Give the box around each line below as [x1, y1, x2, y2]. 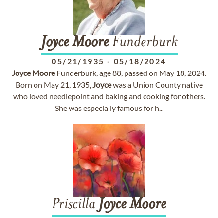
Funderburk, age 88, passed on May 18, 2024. [55, 68, 206, 77]
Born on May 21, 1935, [15, 80, 92, 89]
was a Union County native [111, 80, 203, 89]
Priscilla [52, 197, 98, 213]
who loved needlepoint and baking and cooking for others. [13, 91, 205, 101]
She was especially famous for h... [54, 103, 163, 112]
